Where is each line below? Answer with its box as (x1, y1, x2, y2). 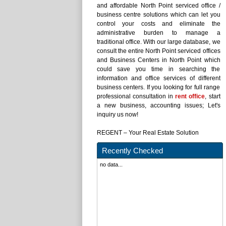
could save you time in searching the (96, 66, 220, 73)
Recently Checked (101, 146, 163, 155)
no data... (99, 161, 123, 167)
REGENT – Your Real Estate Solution (96, 129, 199, 136)
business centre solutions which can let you (96, 11, 220, 18)
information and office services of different (96, 75, 220, 82)
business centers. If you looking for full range (96, 84, 220, 91)
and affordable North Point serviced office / (96, 2, 220, 9)
